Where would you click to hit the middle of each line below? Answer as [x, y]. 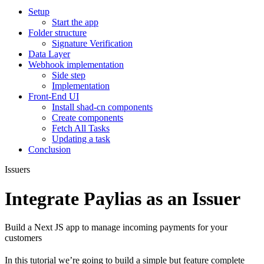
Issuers [17, 170]
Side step [69, 75]
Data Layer [49, 54]
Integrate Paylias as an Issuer [123, 198]
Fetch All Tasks [81, 128]
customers [23, 238]
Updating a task [81, 139]
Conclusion [49, 150]
